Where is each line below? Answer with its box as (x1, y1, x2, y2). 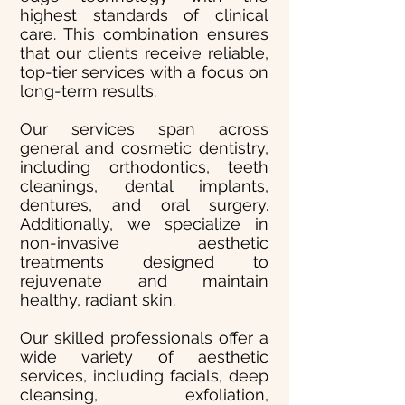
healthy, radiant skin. (20, 290, 175, 309)
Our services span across (20, 119, 268, 138)
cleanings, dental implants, (20, 176, 268, 195)
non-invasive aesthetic (20, 233, 268, 252)
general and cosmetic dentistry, (20, 138, 268, 157)
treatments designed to (20, 252, 268, 271)
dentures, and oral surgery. (20, 195, 268, 214)
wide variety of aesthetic (20, 347, 268, 366)
